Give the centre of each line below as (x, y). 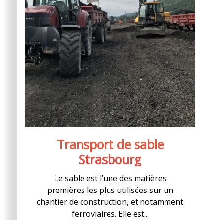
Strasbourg (110, 159)
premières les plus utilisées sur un (110, 190)
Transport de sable (110, 144)
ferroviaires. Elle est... (110, 214)
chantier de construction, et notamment (110, 202)
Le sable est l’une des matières (110, 178)
